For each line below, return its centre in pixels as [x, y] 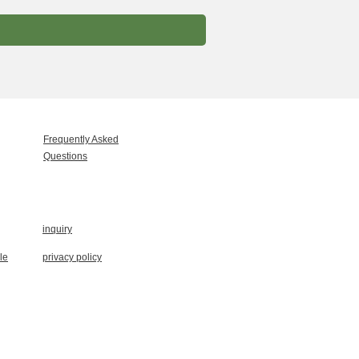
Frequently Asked [81, 139]
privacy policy [72, 257]
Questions [65, 156]
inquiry [57, 229]
